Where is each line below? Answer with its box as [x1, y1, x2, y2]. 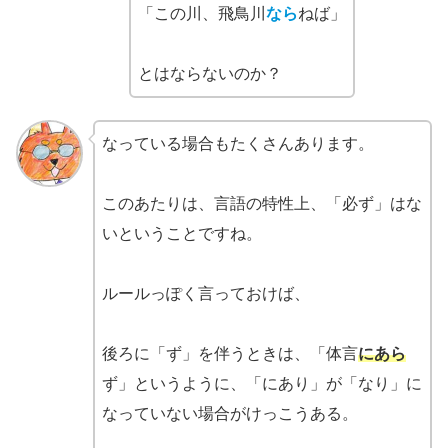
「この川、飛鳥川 [138, 4, 267, 22]
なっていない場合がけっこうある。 [101, 405, 358, 423]
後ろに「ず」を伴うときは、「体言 [101, 345, 358, 363]
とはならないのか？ [138, 64, 283, 82]
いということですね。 [101, 225, 262, 243]
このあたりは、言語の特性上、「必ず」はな [101, 195, 422, 213]
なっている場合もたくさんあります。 [101, 135, 374, 153]
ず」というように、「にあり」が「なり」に [101, 375, 422, 393]
